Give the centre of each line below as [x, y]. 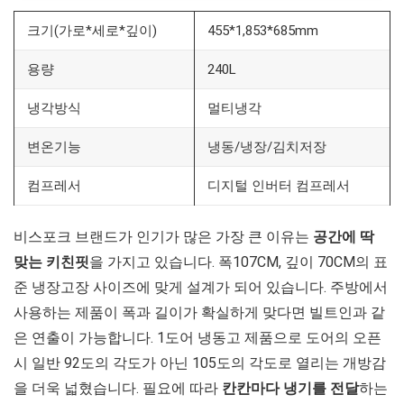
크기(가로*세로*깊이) [92, 30]
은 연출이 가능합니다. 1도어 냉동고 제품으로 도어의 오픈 [197, 337]
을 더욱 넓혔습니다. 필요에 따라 [118, 388]
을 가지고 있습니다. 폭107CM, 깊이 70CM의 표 [239, 262]
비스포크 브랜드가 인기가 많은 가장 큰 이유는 [163, 236]
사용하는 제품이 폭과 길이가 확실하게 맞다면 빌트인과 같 [199, 312]
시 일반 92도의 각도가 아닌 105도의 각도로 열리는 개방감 [200, 363]
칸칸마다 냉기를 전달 [290, 388]
